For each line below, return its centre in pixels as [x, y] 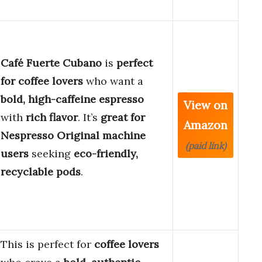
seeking [51, 154]
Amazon [206, 125]
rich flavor [52, 118]
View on [206, 105]
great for [123, 118]
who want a [113, 81]
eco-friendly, [106, 154]
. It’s [89, 118]
